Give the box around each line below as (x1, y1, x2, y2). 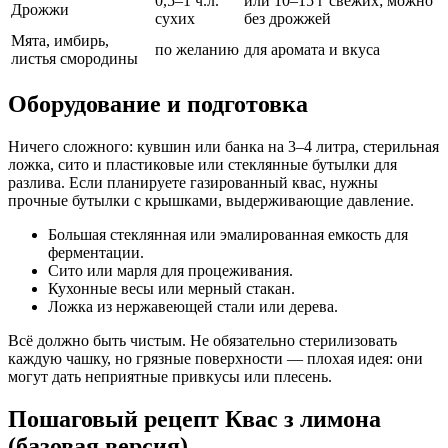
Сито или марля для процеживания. (48, 262, 293, 280)
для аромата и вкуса (244, 41, 380, 59)
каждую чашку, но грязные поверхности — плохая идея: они (8, 350, 423, 368)
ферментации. (48, 244, 144, 262)
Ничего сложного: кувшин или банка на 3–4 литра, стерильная (8, 138, 439, 156)
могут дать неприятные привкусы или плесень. (8, 368, 332, 386)
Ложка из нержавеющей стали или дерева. (48, 298, 338, 316)
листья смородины (11, 50, 138, 68)
